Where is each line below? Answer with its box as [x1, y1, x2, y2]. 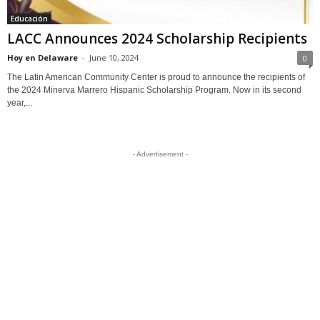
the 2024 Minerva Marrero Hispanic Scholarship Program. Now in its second [7, 84, 301, 95]
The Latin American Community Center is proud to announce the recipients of [7, 71, 305, 82]
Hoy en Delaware [7, 51, 78, 63]
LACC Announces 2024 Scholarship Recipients [7, 29, 307, 48]
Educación [11, 13, 48, 24]
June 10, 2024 [89, 51, 139, 63]
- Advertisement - [132, 149, 188, 158]
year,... [7, 97, 32, 108]
